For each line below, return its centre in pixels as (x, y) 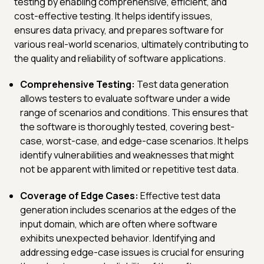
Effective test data (179, 195)
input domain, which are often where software (119, 224)
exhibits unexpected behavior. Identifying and (118, 238)
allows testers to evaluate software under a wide (125, 98)
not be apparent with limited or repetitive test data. (129, 169)
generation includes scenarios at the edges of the (128, 209)
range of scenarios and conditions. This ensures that (134, 112)
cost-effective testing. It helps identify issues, (113, 16)
